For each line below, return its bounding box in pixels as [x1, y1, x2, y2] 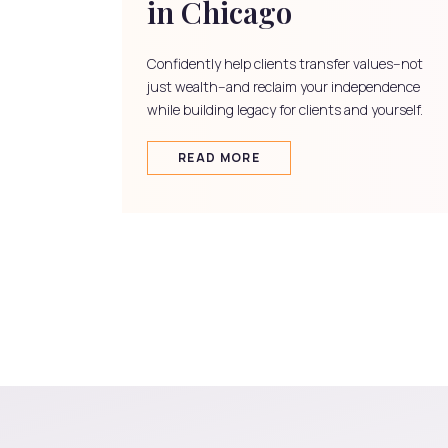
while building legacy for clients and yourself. [147, 100, 423, 120]
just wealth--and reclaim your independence [147, 77, 420, 97]
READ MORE [178, 149, 260, 167]
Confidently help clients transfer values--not [147, 54, 423, 74]
